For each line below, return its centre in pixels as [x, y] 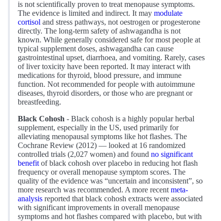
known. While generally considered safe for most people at [109, 40]
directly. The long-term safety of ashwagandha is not [99, 31]
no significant [172, 154]
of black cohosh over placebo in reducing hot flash [118, 163]
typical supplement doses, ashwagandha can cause [96, 49]
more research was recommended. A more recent [94, 190]
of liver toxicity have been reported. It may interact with [104, 67]
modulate [168, 13]
